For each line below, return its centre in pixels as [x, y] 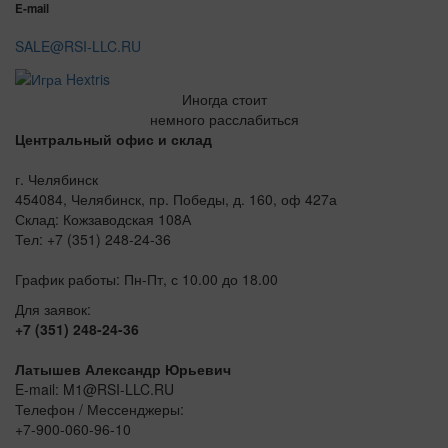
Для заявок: [53, 308]
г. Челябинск [56, 178]
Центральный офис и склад [113, 138]
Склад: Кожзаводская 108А [103, 218]
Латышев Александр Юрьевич [123, 368]
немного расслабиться [224, 118]
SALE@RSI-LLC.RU [78, 46]
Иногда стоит [224, 98]
